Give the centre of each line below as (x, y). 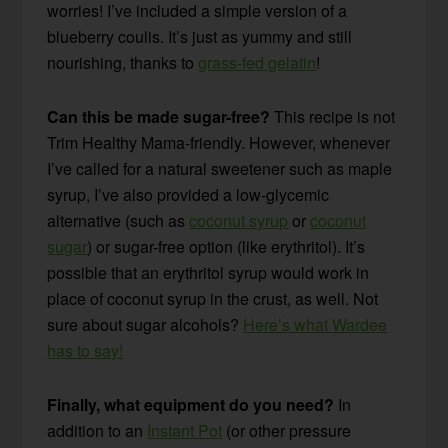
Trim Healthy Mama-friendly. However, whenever (219, 143)
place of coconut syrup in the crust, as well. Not (213, 299)
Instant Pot (185, 431)
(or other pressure (287, 431)
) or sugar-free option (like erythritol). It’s (226, 247)
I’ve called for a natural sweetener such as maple (220, 169)
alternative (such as (118, 221)
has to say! (85, 351)
